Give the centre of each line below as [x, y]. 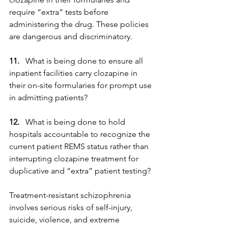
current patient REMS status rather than [80, 146]
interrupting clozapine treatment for [75, 159]
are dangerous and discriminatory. [71, 36]
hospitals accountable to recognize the [81, 134]
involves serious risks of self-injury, [72, 207]
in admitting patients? [48, 97]
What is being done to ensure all [82, 61]
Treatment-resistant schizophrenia [71, 195]
